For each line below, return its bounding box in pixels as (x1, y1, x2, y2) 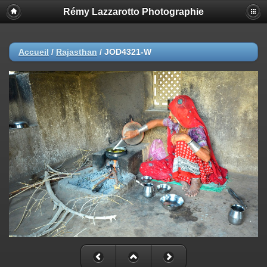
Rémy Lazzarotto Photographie (63, 7, 204, 17)
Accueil (18, 47, 49, 57)
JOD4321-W (104, 47, 151, 57)
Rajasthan (56, 47, 97, 57)
